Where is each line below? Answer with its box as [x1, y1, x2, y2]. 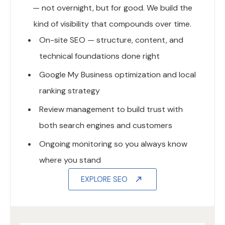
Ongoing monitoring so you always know [39, 139, 187, 150]
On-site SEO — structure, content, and [39, 35, 183, 46]
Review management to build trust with [39, 104, 183, 115]
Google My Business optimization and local [39, 69, 196, 80]
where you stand [39, 155, 101, 166]
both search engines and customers [39, 120, 172, 131]
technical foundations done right [39, 51, 160, 62]
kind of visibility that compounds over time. [34, 19, 191, 30]
